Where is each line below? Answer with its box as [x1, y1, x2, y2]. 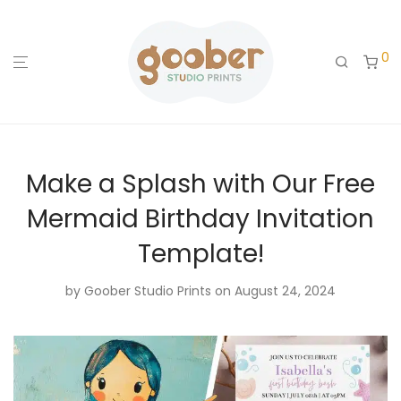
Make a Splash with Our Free [26, 166, 375, 201]
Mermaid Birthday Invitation [27, 201, 374, 236]
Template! [137, 236, 264, 271]
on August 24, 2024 [215, 282, 336, 300]
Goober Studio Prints [84, 282, 211, 300]
